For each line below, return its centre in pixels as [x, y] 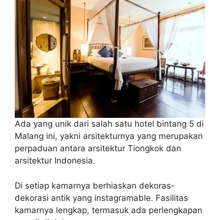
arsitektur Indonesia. [55, 161]
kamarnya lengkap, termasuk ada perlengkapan [109, 210]
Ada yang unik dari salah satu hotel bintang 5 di [109, 124]
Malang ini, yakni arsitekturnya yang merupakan [109, 136]
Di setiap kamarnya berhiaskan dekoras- [95, 185]
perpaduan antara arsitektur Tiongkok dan [98, 149]
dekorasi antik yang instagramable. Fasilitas [101, 198]
